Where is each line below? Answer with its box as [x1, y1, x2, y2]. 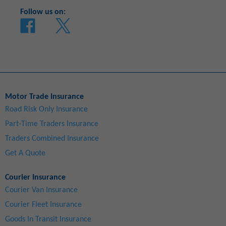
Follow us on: [20, 8, 66, 16]
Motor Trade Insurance [5, 92, 84, 101]
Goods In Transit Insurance [5, 215, 91, 223]
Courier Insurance [5, 173, 66, 182]
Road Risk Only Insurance [5, 105, 88, 114]
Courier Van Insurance [5, 186, 78, 194]
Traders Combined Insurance [5, 134, 99, 143]
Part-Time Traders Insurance [5, 120, 98, 128]
